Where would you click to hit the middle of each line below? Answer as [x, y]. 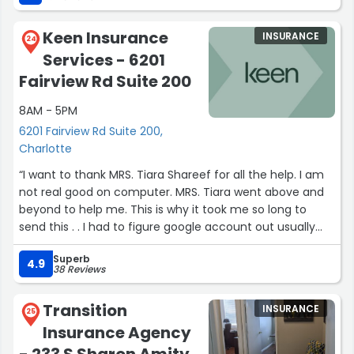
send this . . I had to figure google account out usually [167, 226]
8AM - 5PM [48, 110]
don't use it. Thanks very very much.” [121, 244]
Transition [85, 310]
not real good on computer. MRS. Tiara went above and [30, 192]
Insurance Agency [117, 332]
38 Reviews [79, 269]
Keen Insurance [105, 38]
